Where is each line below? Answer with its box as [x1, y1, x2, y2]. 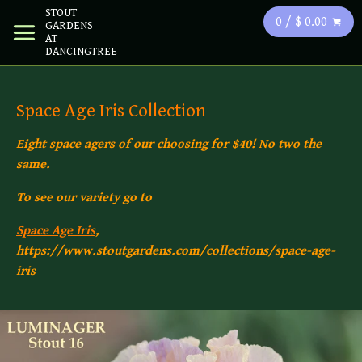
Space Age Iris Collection [16, 100, 206, 122]
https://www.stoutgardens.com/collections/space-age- [16, 243, 335, 259]
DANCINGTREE [45, 45, 117, 58]
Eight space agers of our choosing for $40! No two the [16, 137, 322, 153]
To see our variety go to [16, 190, 152, 206]
